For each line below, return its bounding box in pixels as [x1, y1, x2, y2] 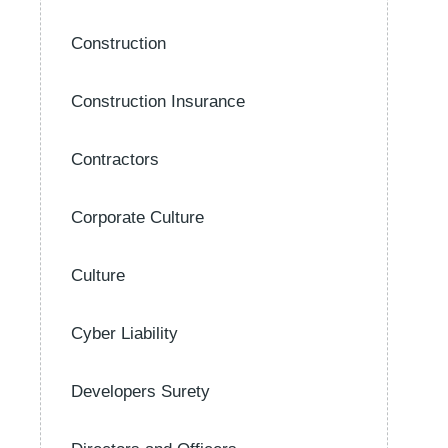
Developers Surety [71, 382, 210, 401]
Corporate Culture [71, 208, 204, 227]
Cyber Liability [71, 324, 178, 343]
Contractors [71, 150, 159, 169]
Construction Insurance [71, 92, 245, 111]
